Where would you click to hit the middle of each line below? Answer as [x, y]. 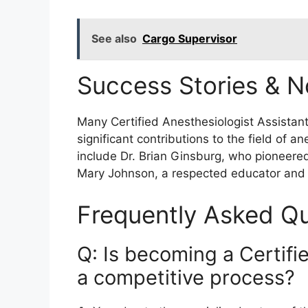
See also [114, 39]
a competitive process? [186, 277]
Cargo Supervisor [190, 39]
